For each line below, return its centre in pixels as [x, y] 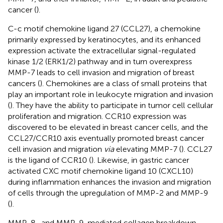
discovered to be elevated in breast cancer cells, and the [108, 127]
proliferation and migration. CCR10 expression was [97, 116]
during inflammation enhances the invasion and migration [110, 182]
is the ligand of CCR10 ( [50, 160]
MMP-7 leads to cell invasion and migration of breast [101, 72]
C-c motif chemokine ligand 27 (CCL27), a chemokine [104, 28]
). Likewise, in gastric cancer [140, 160]
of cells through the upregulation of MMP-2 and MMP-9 [108, 193]
